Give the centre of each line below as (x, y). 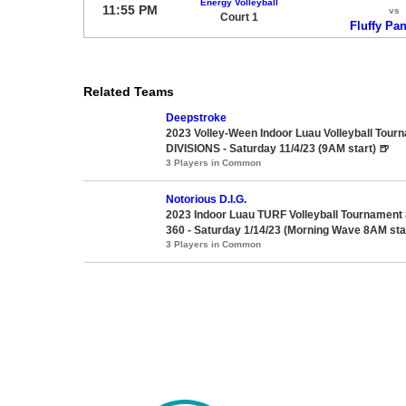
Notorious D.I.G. (206, 199)
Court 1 (239, 17)
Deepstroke (196, 117)
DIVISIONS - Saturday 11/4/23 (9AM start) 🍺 (278, 148)
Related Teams (129, 91)
